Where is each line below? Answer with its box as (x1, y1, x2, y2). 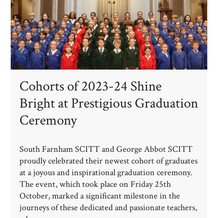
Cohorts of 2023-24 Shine (19, 77, 162, 96)
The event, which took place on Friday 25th (19, 178, 171, 190)
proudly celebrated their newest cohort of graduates (19, 155, 198, 166)
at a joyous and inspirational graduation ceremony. (19, 166, 193, 178)
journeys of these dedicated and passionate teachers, (19, 201, 198, 213)
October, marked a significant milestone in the (19, 190, 181, 201)
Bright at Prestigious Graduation (19, 94, 199, 113)
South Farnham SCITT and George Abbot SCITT (19, 143, 193, 155)
